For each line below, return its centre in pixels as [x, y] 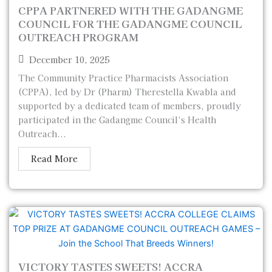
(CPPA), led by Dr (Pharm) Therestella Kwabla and [127, 92]
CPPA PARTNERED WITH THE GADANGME [131, 10]
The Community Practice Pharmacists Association [123, 78]
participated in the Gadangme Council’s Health [117, 120]
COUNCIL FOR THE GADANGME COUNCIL [130, 23]
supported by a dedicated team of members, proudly [130, 106]
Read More [54, 158]
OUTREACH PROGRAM [78, 37]
